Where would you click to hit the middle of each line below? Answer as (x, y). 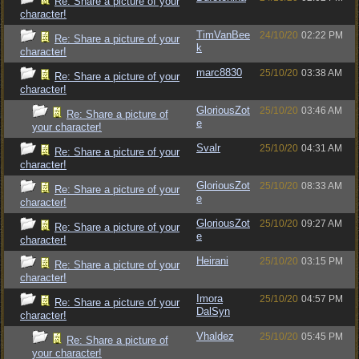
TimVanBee (223, 35)
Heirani (212, 261)
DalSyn (213, 311)
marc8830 (219, 73)
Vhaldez (215, 336)
